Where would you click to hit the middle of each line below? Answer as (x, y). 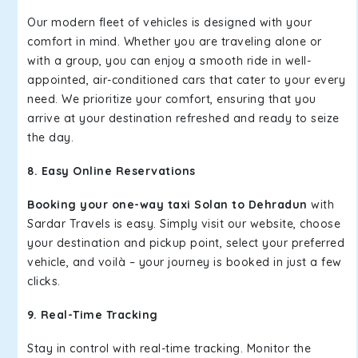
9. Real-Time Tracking (93, 315)
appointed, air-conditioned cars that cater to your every (186, 80)
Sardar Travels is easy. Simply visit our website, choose (184, 224)
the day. (50, 137)
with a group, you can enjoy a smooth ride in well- (169, 61)
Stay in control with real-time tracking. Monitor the (169, 348)
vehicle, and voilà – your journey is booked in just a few (185, 262)
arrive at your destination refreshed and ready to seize (183, 118)
